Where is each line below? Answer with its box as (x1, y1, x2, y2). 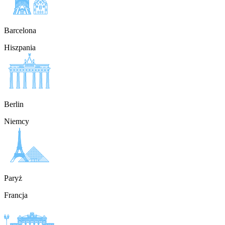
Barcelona (4, 26, 36, 35)
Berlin (4, 100, 24, 109)
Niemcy (4, 117, 29, 126)
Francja (4, 191, 28, 200)
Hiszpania (4, 43, 36, 52)
